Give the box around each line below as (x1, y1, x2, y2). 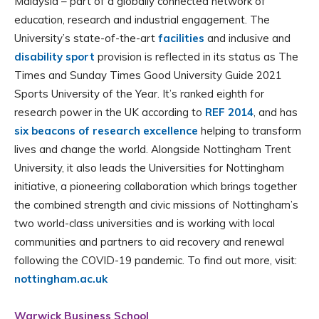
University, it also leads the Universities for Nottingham (14, 161, 284, 175)
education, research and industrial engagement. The (14, 13, 270, 27)
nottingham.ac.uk (14, 272, 108, 286)
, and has (253, 105, 298, 120)
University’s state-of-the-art (14, 31, 158, 46)
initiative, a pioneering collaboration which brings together (14, 179, 297, 194)
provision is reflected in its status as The (95, 50, 298, 64)
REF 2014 (205, 105, 253, 120)
